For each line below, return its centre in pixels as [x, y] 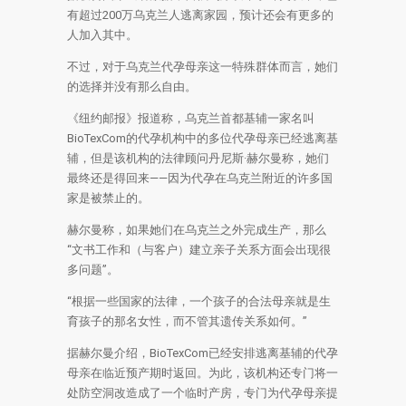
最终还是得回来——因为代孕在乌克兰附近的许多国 [200, 178]
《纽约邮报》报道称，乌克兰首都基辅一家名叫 [191, 118]
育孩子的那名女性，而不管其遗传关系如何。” [187, 321]
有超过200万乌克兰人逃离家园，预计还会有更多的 [200, 15]
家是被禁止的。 [108, 198]
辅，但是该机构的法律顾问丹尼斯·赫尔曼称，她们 [198, 158]
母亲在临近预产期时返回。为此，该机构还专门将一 [203, 373]
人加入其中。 [102, 35]
